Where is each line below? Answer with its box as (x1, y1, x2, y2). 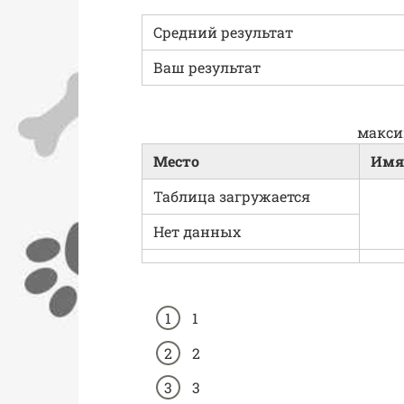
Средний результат (153, 23, 293, 42)
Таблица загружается (153, 187, 310, 207)
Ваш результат (153, 58, 261, 78)
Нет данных (153, 222, 241, 242)
